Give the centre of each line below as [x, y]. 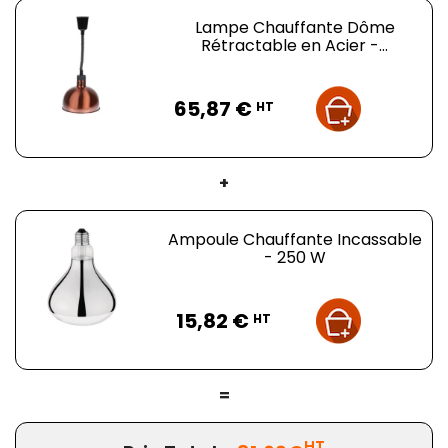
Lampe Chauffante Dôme [294, 27]
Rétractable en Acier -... [295, 45]
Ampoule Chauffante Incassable [294, 239]
